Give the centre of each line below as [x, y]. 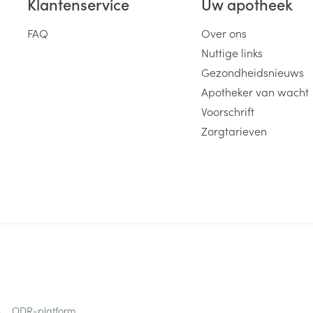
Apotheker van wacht [255, 92]
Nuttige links [232, 52]
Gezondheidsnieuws [252, 72]
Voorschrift [227, 111]
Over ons [224, 33]
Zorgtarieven [234, 131]
